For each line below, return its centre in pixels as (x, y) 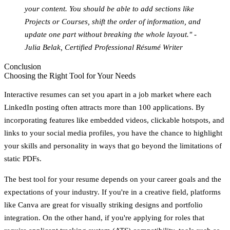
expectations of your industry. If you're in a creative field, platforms (112, 192)
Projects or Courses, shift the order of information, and (113, 21)
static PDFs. (23, 158)
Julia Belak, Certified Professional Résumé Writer (104, 47)
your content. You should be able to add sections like (109, 8)
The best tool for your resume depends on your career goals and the (113, 179)
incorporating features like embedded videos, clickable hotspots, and (114, 120)
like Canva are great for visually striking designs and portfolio (103, 205)
